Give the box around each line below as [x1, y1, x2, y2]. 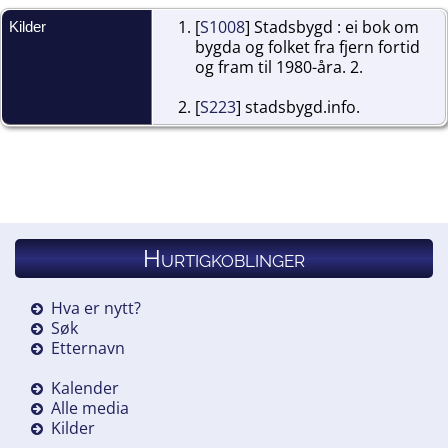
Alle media [50, 396, 129, 419]
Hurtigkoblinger [142, 243, 305, 273]
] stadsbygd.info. [236, 95, 361, 118]
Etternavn [50, 336, 125, 359]
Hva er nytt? [50, 296, 141, 319]
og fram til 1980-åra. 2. [195, 55, 364, 78]
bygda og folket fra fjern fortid [195, 35, 421, 58]
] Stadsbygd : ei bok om [245, 15, 420, 38]
